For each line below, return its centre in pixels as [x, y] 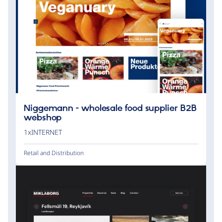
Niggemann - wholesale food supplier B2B [110, 109]
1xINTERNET [43, 132]
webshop [43, 118]
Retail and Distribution [54, 153]
